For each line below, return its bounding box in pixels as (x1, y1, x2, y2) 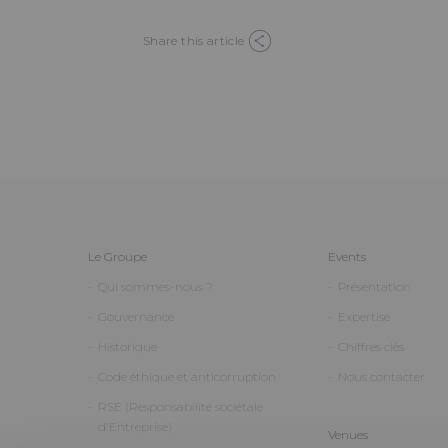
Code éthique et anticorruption (98, 368, 276, 384)
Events (327, 248, 366, 264)
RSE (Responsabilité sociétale (98, 398, 263, 414)
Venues (327, 426, 368, 442)
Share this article (143, 32, 245, 48)
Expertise (337, 308, 390, 324)
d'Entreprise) (98, 418, 172, 434)
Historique (98, 338, 157, 354)
